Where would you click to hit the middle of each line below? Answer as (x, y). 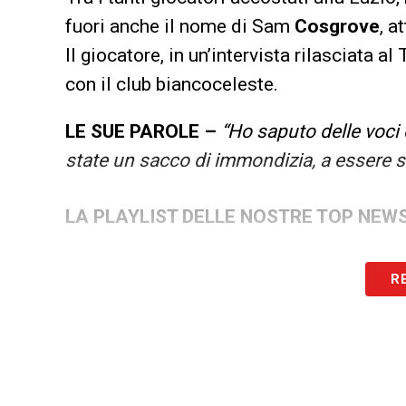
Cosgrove (337, 27)
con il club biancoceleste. (172, 85)
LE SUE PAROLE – (141, 132)
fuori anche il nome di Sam (180, 27)
